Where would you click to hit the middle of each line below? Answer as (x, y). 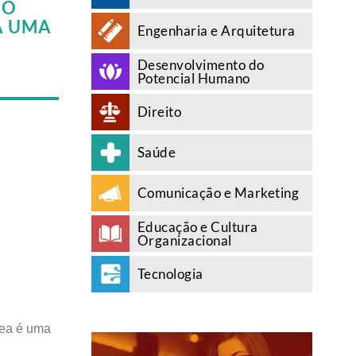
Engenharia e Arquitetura (216, 31)
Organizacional (184, 240)
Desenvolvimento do (201, 65)
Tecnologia (170, 274)
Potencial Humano (193, 78)
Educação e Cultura (197, 227)
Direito (159, 112)
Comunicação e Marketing (218, 193)
